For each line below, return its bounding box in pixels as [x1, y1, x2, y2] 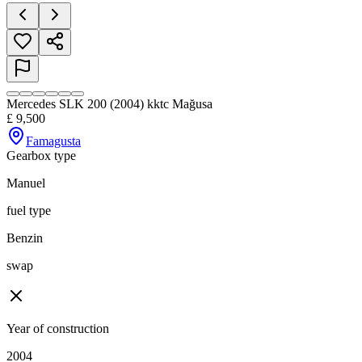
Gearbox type [6, 149, 76, 163]
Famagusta [26, 134, 81, 149]
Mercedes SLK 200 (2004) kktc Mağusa [6, 97, 213, 112]
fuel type [6, 204, 51, 218]
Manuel [6, 176, 45, 191]
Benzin [6, 231, 43, 246]
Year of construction [6, 322, 109, 336]
